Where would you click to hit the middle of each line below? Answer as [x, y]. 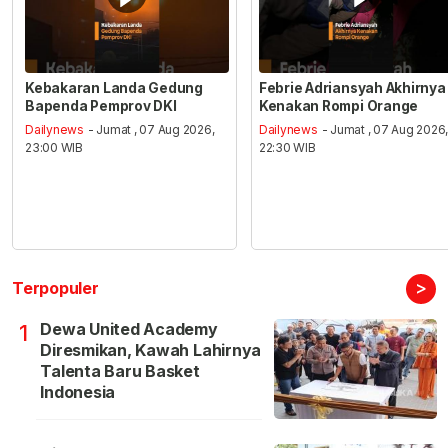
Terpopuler [55, 288]
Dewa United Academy [129, 329]
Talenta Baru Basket [120, 371]
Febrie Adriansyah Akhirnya [352, 87]
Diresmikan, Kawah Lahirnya [151, 350]
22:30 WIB [287, 148]
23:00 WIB [54, 148]
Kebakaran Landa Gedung [114, 87]
